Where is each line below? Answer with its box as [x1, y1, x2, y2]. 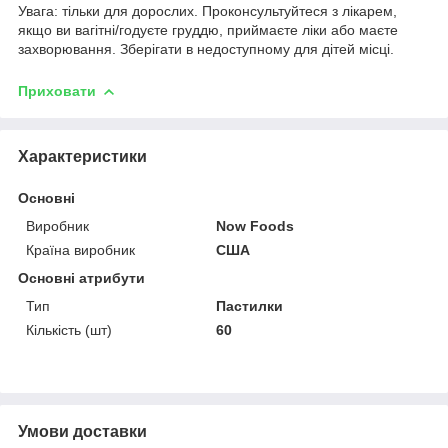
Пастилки [216, 297, 284, 314]
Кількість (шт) [26, 321, 112, 338]
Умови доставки [18, 422, 147, 440]
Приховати [18, 82, 96, 99]
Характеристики [18, 147, 147, 165]
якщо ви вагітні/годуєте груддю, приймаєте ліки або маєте [18, 21, 398, 38]
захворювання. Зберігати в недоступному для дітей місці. [18, 40, 394, 57]
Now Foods [216, 217, 295, 234]
